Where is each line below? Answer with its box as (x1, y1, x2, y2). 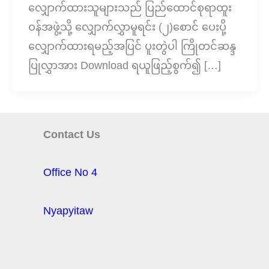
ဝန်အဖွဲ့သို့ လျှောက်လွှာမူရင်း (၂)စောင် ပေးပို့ (28, 20, 226, 33)
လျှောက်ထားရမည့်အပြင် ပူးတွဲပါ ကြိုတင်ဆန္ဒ (28, 40, 236, 52)
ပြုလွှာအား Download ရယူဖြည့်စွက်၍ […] (28, 59, 221, 71)
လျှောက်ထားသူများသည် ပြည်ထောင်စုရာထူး (28, 1, 232, 14)
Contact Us (43, 128, 100, 141)
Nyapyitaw (43, 204, 93, 217)
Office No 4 (43, 166, 97, 179)
